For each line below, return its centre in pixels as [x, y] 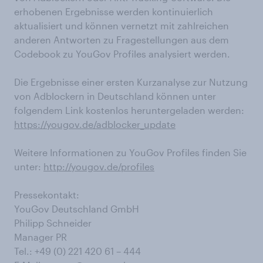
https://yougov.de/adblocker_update [95, 124]
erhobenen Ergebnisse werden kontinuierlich [114, 11]
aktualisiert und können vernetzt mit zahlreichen [122, 26]
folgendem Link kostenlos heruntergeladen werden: [129, 110]
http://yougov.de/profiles [99, 166]
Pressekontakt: [47, 195]
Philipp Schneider [53, 223]
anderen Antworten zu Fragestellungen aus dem [122, 40]
